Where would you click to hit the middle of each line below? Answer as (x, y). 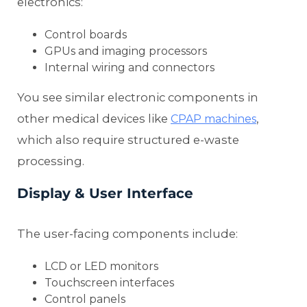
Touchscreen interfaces (109, 283)
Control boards (86, 35)
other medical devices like (94, 119)
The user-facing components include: (127, 234)
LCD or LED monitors (101, 267)
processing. (51, 161)
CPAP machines (213, 119)
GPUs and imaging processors (126, 51)
